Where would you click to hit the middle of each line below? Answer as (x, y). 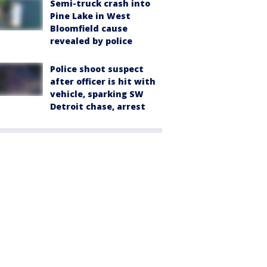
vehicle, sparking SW (97, 94)
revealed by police (91, 41)
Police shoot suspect (97, 69)
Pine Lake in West (90, 15)
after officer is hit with (103, 81)
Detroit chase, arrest (98, 106)
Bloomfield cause (89, 28)
